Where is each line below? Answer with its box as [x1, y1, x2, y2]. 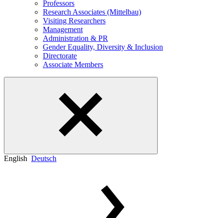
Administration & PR [43, 34, 108, 43]
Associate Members [43, 60, 103, 69]
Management [43, 25, 83, 34]
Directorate [43, 52, 77, 60]
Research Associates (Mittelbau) [43, 8, 141, 17]
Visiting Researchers [43, 17, 106, 25]
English [4, 154, 27, 163]
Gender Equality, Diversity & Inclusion [43, 43, 163, 52]
